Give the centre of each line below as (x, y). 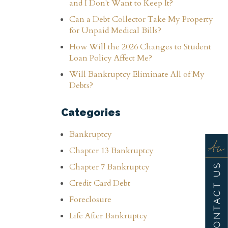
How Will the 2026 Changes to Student (140, 47)
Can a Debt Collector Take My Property (141, 19)
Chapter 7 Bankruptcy (109, 167)
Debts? (81, 85)
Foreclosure (90, 199)
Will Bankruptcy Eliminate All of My (137, 74)
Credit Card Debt (100, 183)
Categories (91, 112)
